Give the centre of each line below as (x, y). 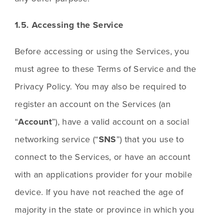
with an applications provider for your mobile (104, 175)
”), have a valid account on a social (120, 122)
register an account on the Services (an (93, 104)
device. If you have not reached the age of (99, 192)
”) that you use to (150, 139)
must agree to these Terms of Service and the (106, 69)
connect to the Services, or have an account (103, 157)
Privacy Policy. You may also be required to (101, 87)
